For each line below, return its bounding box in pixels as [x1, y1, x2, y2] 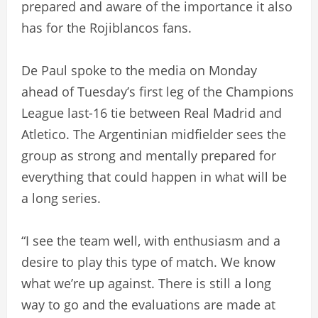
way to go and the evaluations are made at [21, 295, 275, 313]
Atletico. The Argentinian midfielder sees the [21, 125, 286, 143]
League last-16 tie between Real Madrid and [21, 104, 282, 121]
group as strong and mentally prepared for [21, 146, 276, 164]
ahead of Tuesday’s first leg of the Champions [21, 82, 294, 100]
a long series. [21, 189, 101, 207]
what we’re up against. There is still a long [21, 274, 271, 292]
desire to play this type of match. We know [21, 253, 275, 270]
